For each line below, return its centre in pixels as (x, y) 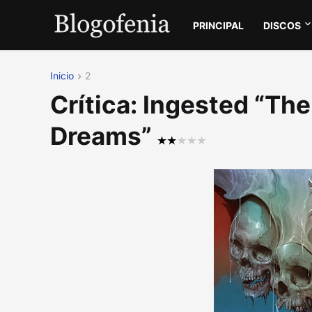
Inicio (62, 76)
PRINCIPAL (219, 25)
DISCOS (282, 25)
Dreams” (104, 136)
